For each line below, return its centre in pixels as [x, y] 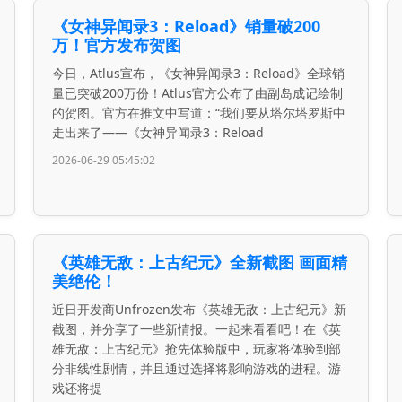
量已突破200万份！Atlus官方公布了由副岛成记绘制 [198, 93]
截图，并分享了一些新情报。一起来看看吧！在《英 [197, 329]
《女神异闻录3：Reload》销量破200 [187, 26]
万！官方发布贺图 [117, 45]
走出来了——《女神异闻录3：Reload [158, 133]
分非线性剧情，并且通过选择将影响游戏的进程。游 [197, 369]
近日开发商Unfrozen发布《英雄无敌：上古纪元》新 [200, 310]
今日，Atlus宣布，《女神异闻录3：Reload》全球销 [199, 74]
